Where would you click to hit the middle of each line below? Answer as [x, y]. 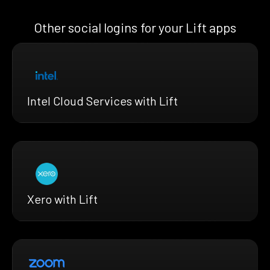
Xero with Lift [62, 199]
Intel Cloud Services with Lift [102, 101]
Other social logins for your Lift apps [135, 27]
